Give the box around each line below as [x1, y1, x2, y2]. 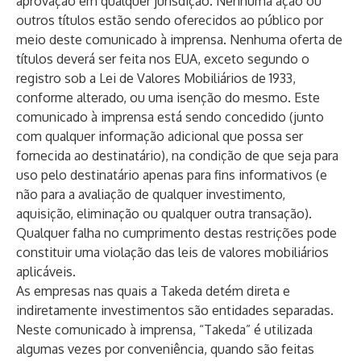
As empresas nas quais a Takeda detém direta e [16, 283, 290, 299]
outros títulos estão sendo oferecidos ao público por [16, 12, 323, 28]
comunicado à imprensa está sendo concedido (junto [16, 109, 324, 125]
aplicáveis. [16, 263, 76, 280]
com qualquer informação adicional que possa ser [16, 128, 303, 144]
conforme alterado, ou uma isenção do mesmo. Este [16, 89, 320, 106]
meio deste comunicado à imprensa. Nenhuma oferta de [16, 31, 342, 48]
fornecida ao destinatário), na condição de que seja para [16, 147, 338, 164]
